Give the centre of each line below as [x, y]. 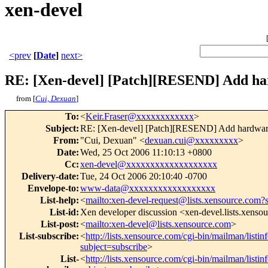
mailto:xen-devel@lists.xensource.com [158, 224]
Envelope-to [52, 188]
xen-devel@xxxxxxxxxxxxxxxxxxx [149, 165]
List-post [58, 224]
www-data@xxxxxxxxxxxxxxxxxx [148, 188]
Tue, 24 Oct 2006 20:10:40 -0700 [144, 176]
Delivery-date [49, 176]
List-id [63, 212]
